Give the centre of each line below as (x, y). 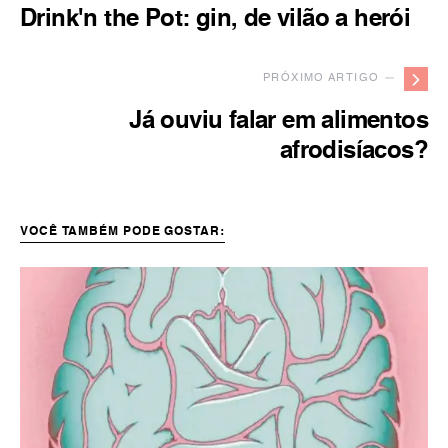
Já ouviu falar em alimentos (278, 122)
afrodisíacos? (353, 152)
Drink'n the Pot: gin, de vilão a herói (215, 20)
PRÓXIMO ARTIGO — (329, 78)
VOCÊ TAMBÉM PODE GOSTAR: (122, 232)
